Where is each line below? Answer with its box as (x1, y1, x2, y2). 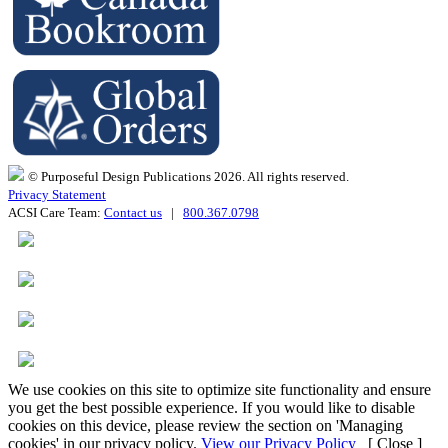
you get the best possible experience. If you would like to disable (8, 398, 415, 416)
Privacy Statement (8, 186, 106, 202)
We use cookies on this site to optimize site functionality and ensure (8, 380, 431, 398)
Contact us (104, 204, 162, 220)
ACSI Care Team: (8, 204, 104, 220)
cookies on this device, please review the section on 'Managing (8, 416, 403, 434)
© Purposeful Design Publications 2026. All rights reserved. (28, 168, 349, 184)
